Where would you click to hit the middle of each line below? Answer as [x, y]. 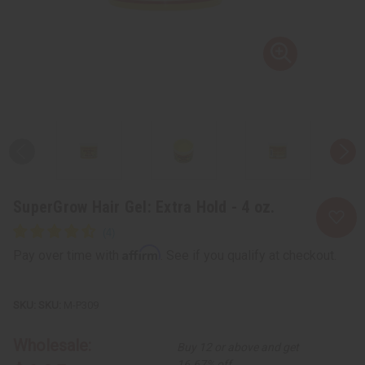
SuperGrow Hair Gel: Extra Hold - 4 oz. [144, 207]
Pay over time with [68, 255]
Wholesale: [52, 345]
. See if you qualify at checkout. [248, 255]
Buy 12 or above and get [238, 347]
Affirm [141, 252]
